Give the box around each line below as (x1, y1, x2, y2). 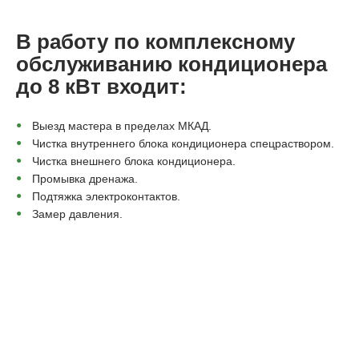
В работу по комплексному (16, 30, 295, 54)
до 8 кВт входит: (16, 75, 187, 99)
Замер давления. (32, 208, 123, 220)
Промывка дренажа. (32, 172, 138, 185)
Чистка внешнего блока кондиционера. (32, 155, 236, 167)
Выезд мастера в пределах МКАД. (32, 119, 212, 132)
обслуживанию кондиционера (16, 52, 327, 76)
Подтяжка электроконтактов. (32, 190, 180, 203)
